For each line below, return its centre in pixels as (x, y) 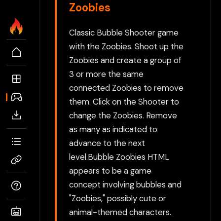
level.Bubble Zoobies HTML (119, 157)
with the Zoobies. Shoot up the (126, 46)
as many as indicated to (113, 129)
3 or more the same (106, 74)
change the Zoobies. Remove (123, 115)
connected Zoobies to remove (126, 88)
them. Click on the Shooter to (124, 101)
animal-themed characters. (120, 212)
